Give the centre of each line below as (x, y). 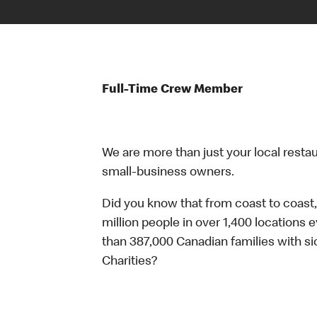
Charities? (129, 262)
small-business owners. (168, 173)
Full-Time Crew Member (172, 90)
